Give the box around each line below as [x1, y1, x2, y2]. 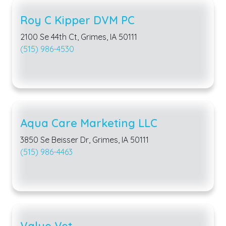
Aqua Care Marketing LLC [20, 116, 157, 130]
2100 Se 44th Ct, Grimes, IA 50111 [20, 31, 137, 42]
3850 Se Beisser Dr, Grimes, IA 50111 [20, 134, 149, 145]
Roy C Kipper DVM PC [20, 13, 135, 27]
